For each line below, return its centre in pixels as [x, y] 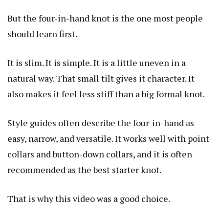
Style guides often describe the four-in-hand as [101, 122]
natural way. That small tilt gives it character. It [101, 78]
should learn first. [42, 33]
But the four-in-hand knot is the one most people [105, 18]
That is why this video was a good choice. [89, 198]
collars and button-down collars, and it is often [100, 154]
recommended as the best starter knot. [84, 169]
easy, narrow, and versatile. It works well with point [108, 138]
